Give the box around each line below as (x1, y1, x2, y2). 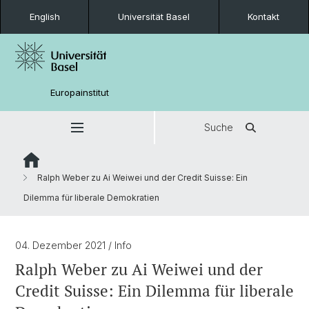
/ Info (108, 239, 132, 251)
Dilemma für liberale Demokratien (23, 192, 159, 203)
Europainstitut (50, 86, 110, 98)
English (29, 11, 60, 22)
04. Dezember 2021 (15, 239, 108, 251)
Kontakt (248, 11, 280, 22)
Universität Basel (117, 11, 190, 22)
